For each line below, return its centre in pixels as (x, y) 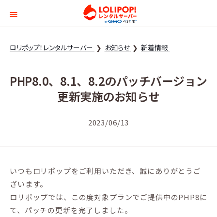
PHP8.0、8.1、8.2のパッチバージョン (108, 81)
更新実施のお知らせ (108, 96)
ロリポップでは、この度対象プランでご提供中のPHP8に (108, 197)
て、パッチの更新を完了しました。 (71, 210)
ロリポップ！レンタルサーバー (51, 47)
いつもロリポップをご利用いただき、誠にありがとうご (105, 171)
